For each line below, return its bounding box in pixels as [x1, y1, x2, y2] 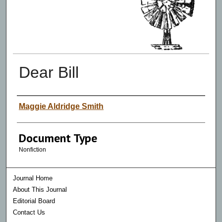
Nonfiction [18, 146, 46, 153]
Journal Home [13, 174, 53, 182]
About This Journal [13, 186, 67, 194]
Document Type [18, 130, 97, 146]
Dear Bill [18, 63, 79, 81]
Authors [16, 97, 57, 113]
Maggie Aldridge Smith [18, 102, 104, 111]
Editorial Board [13, 197, 55, 205]
